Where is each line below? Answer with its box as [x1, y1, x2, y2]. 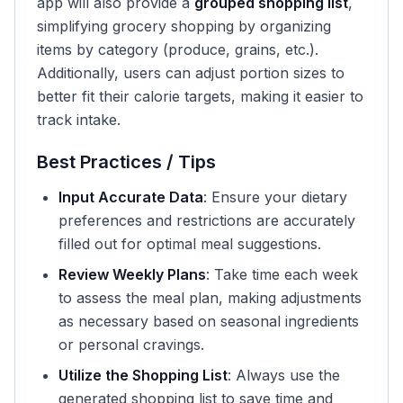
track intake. [37, 111, 121, 129]
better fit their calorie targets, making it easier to [37, 87, 363, 105]
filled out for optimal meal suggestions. [58, 235, 321, 253]
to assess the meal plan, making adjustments [58, 289, 362, 307]
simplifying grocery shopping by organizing [37, 17, 331, 35]
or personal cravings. [58, 336, 204, 354]
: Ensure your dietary [203, 188, 347, 206]
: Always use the [228, 366, 340, 384]
